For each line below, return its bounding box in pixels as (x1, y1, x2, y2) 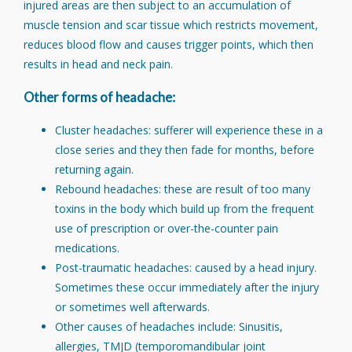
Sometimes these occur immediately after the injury (55, 280, 319, 295)
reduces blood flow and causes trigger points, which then (24, 37, 313, 53)
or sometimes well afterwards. (55, 299, 210, 315)
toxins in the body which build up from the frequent (55, 201, 314, 217)
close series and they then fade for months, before (55, 142, 314, 158)
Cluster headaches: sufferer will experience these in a (55, 123, 323, 138)
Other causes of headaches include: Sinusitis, (55, 319, 283, 335)
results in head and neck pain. (24, 57, 173, 72)
